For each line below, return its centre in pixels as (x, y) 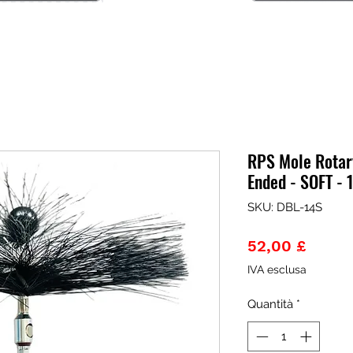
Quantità (270, 304)
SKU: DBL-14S (285, 207)
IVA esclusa (277, 269)
